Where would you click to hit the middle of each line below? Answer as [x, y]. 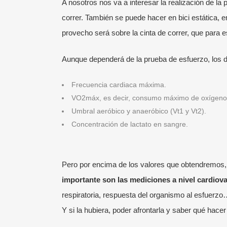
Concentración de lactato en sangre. [130, 124]
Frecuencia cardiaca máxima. [119, 85]
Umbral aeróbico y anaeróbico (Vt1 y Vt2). [139, 111]
